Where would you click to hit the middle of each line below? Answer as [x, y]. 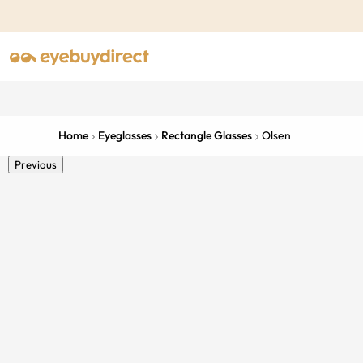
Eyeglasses [125, 135]
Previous [36, 164]
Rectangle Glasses [207, 135]
